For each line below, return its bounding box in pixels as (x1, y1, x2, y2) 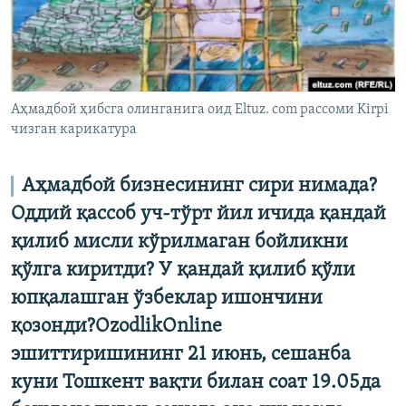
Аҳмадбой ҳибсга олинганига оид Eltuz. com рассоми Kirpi (11, 102, 389, 118)
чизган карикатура (11, 122, 137, 138)
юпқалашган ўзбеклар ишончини (11, 288, 323, 310)
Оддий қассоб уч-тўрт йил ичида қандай (11, 204, 386, 226)
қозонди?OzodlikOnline (11, 316, 222, 338)
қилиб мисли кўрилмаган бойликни (11, 232, 348, 254)
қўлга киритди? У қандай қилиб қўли (11, 260, 355, 282)
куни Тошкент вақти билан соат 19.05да (11, 372, 381, 394)
